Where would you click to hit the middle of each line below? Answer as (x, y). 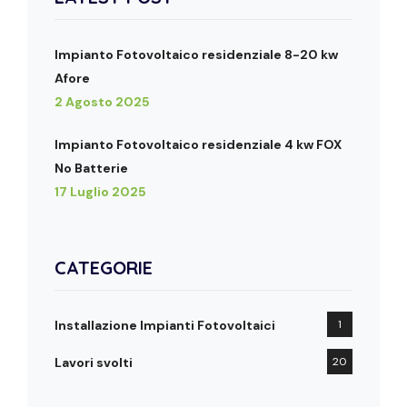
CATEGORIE (104, 268)
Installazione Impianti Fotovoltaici (165, 326)
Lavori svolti (94, 363)
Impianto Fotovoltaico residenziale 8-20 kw (196, 55)
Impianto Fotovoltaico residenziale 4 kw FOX (198, 145)
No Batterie (91, 169)
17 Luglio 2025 (100, 192)
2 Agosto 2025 (102, 102)
